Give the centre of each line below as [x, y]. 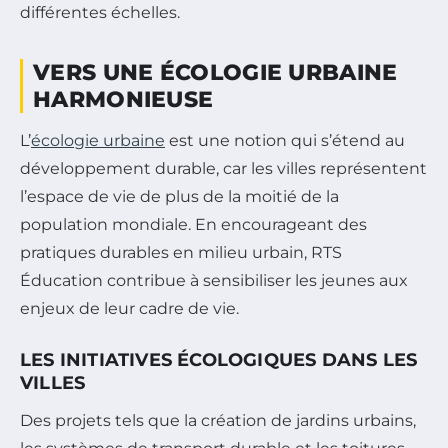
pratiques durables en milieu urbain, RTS [181, 253]
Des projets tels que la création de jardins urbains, [218, 421]
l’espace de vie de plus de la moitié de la [179, 197]
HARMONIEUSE [123, 100]
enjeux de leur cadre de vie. [129, 309]
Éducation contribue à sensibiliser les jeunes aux [214, 281]
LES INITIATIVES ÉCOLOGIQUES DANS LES [219, 360]
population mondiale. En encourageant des [193, 225]
